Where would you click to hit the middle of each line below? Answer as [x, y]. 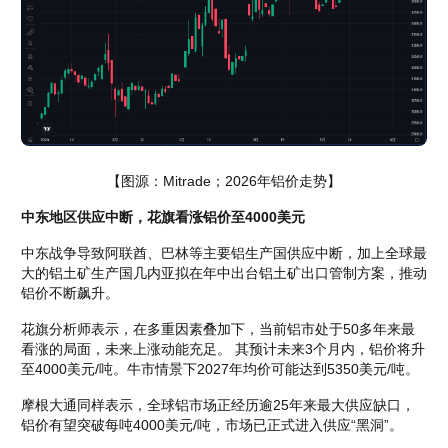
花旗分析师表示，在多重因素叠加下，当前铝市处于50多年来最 [218, 329]
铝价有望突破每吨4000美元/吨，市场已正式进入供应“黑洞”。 [214, 425]
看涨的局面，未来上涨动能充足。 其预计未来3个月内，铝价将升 [223, 349]
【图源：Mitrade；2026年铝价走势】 [224, 181]
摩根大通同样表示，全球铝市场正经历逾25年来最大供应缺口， [218, 405]
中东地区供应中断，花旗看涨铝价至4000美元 [163, 217]
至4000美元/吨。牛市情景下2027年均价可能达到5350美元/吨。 [220, 369]
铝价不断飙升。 [70, 293]
